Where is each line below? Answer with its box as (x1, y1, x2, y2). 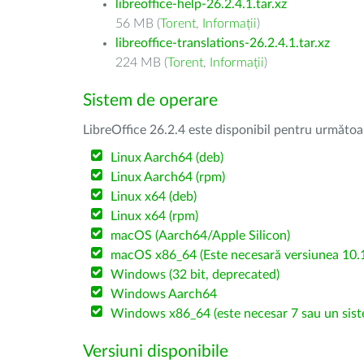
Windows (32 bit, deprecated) (110, 268, 280, 281)
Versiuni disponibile (83, 343, 228, 360)
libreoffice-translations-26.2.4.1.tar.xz (115, 37, 330, 50)
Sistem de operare (83, 92, 218, 109)
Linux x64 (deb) (110, 190, 197, 203)
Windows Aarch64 (110, 288, 218, 301)
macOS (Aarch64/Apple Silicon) (110, 229, 291, 242)
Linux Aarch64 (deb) (110, 151, 224, 164)
